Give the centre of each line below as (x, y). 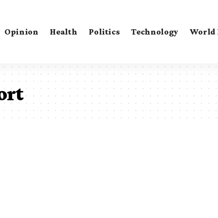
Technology (154, 31)
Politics (104, 31)
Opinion (21, 31)
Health (64, 31)
